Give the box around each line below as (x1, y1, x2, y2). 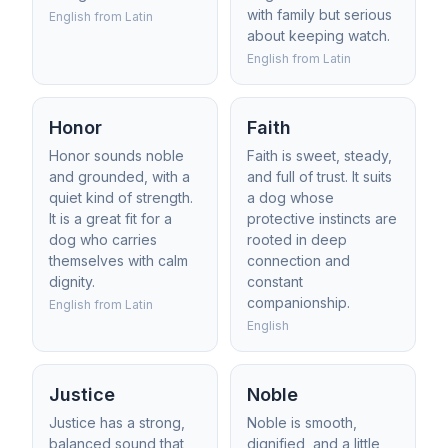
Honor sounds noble (49, 147, 184, 164)
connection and (247, 252, 350, 269)
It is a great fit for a (49, 210, 172, 227)
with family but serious (247, 6, 392, 23)
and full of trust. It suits (247, 168, 392, 185)
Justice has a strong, (49, 414, 185, 431)
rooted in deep (247, 231, 347, 248)
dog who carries (49, 231, 157, 248)
